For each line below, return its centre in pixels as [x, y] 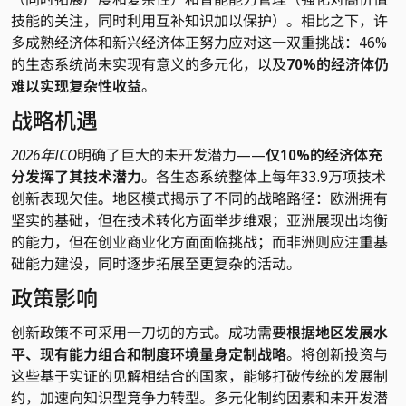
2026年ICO [44, 155]
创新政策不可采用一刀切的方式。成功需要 [149, 332]
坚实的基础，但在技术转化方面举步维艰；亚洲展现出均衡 [199, 220]
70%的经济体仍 [338, 64]
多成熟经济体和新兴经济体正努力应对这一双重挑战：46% [199, 42]
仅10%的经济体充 [324, 155]
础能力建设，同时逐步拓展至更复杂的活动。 [156, 263]
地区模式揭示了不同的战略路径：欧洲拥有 [250, 198]
